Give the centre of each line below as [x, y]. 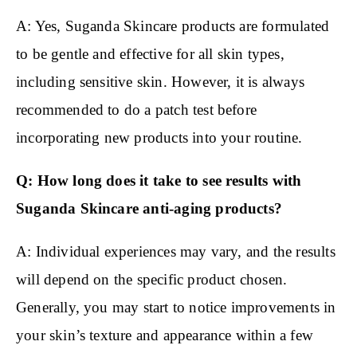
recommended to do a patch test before [137, 110]
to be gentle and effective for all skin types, [150, 54]
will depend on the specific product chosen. [152, 280]
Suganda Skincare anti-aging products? [149, 209]
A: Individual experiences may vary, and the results [176, 252]
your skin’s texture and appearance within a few [165, 335]
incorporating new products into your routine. [159, 138]
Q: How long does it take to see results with [159, 181]
